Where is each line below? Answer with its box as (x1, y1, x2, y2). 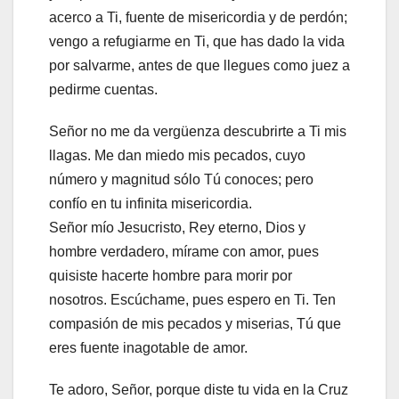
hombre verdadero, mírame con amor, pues (49, 244, 319, 260)
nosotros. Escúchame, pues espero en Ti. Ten (49, 292, 336, 308)
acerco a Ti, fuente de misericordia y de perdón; (49, 10, 347, 26)
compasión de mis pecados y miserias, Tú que (49, 316, 341, 332)
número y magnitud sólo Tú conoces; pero (49, 172, 313, 188)
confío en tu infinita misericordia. (49, 196, 252, 212)
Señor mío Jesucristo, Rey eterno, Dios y (49, 220, 305, 236)
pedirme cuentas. (49, 82, 158, 98)
